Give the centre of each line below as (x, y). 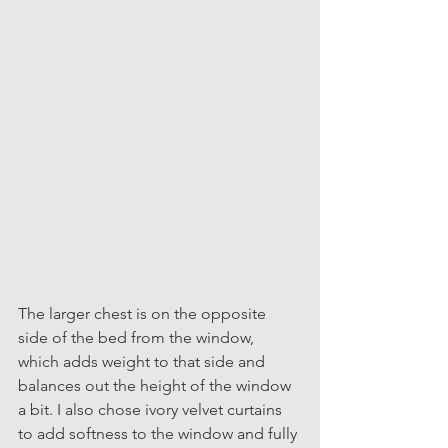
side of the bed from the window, (138, 337)
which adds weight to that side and (143, 361)
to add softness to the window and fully (159, 433)
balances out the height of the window (156, 385)
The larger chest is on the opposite (144, 313)
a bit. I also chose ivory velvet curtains (152, 409)
